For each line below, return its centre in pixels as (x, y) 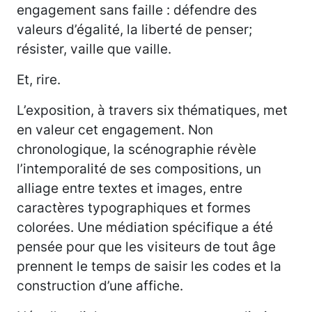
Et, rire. (40, 80)
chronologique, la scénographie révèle (136, 149)
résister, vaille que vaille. (96, 49)
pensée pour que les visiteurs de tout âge (146, 247)
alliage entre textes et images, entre (130, 188)
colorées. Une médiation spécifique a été (145, 227)
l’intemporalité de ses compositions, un (139, 169)
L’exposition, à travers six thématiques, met (152, 110)
